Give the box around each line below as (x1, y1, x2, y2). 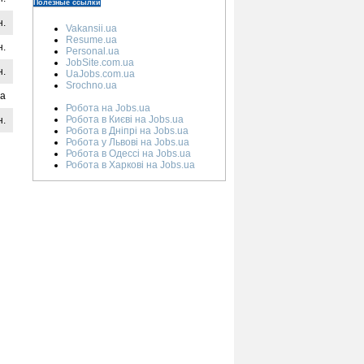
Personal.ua (66, 45, 119, 57)
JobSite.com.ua (66, 57, 134, 68)
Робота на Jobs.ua (66, 102, 150, 114)
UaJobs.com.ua (66, 68, 135, 80)
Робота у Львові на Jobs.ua (66, 136, 189, 148)
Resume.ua (66, 34, 117, 45)
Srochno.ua (66, 80, 117, 91)
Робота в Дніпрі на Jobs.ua (66, 125, 188, 136)
